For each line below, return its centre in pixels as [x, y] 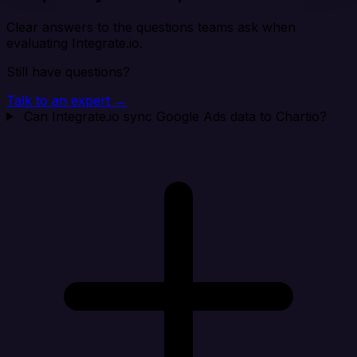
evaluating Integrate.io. [75, 43]
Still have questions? [68, 71]
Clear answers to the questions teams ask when [151, 27]
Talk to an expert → [67, 100]
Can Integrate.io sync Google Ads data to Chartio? [175, 116]
